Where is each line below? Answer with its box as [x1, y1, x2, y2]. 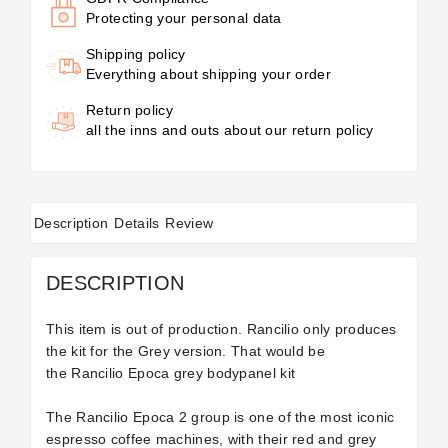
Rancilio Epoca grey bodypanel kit [71, 365, 296, 381]
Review [165, 215, 214, 231]
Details [114, 215, 160, 231]
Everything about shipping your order [86, 66, 331, 82]
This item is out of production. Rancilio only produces [46, 321, 397, 337]
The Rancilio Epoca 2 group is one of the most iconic [46, 409, 395, 425]
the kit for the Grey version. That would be [46, 343, 325, 359]
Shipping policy [86, 46, 186, 62]
